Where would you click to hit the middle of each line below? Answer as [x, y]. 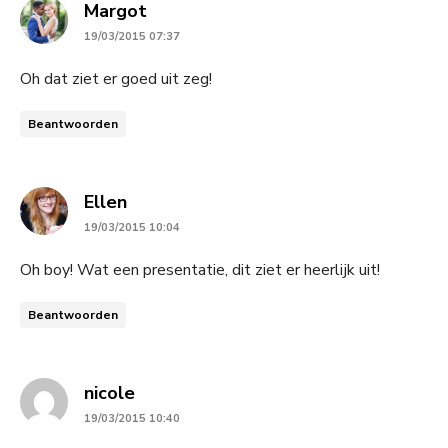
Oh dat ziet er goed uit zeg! [116, 78]
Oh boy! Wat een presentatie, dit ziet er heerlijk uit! [200, 269]
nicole [109, 392]
